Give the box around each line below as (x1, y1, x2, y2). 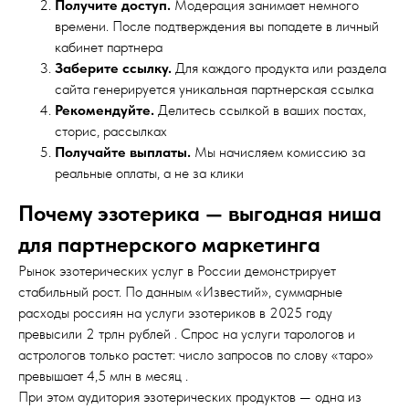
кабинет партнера (55, 38, 163, 56)
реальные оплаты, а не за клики (55, 164, 244, 182)
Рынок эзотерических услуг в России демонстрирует (18, 262, 336, 279)
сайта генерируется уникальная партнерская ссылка (55, 80, 373, 98)
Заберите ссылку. (55, 59, 172, 77)
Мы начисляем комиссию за (191, 143, 365, 161)
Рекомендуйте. (55, 101, 154, 119)
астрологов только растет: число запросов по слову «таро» (18, 346, 373, 363)
